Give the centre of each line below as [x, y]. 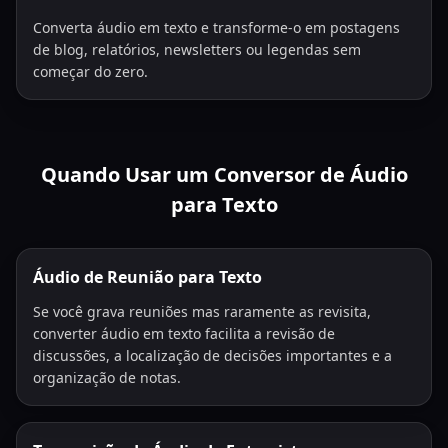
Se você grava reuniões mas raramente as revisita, [202, 311]
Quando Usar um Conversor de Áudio [224, 174]
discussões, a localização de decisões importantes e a [212, 355]
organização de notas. [107, 377]
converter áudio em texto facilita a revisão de [184, 333]
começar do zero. [90, 71]
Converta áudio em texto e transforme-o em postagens [216, 27]
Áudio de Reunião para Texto [147, 277]
